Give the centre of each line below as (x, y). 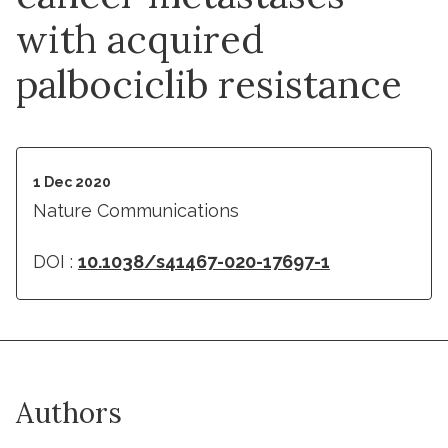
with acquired (140, 38)
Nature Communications (136, 210)
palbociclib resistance (209, 83)
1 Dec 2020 (72, 181)
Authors (69, 412)
